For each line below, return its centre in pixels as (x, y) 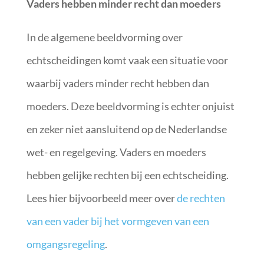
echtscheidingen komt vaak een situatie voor (127, 60)
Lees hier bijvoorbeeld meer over (101, 198)
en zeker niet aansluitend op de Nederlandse (126, 129)
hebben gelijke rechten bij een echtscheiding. (127, 175)
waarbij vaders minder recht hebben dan (118, 83)
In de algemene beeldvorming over (104, 37)
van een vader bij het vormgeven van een (118, 221)
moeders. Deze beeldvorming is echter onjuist (130, 106)
